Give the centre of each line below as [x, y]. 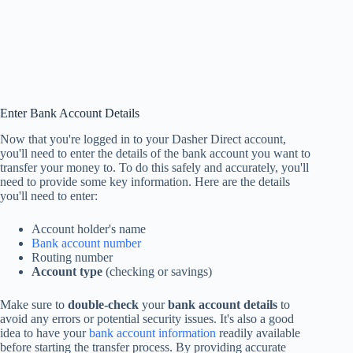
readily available [258, 333]
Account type [67, 272]
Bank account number [86, 243]
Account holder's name [89, 229]
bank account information [152, 333]
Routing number [72, 258]
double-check [103, 305]
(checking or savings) [157, 272]
